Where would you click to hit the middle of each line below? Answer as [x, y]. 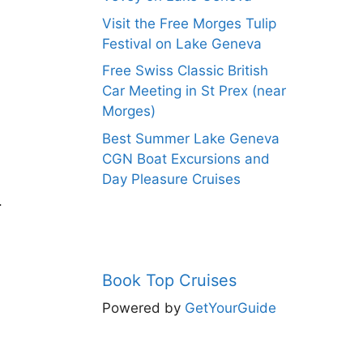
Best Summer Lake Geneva [191, 138]
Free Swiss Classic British [185, 70]
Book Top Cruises [169, 280]
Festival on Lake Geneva [182, 43]
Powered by [143, 307]
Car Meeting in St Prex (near [194, 91]
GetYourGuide [231, 307]
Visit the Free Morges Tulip [189, 23]
